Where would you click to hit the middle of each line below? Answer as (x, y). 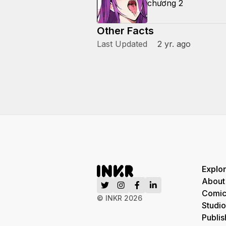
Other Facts (125, 31)
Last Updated (122, 44)
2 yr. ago (174, 44)
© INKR (110, 198)
